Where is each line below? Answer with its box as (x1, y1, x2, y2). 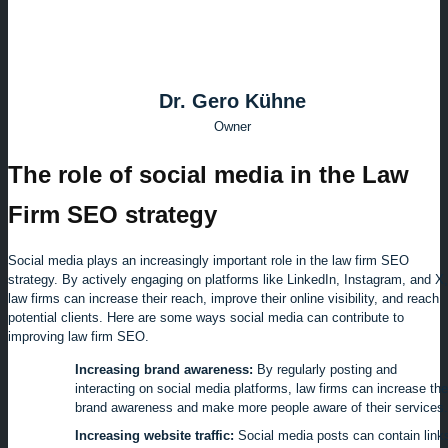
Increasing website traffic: (75, 428, 234, 444)
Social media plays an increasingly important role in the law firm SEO (8, 253, 409, 269)
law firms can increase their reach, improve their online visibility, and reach (8, 291, 439, 307)
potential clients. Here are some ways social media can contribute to (8, 310, 404, 326)
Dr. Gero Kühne (158, 89, 306, 112)
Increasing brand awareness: (75, 362, 253, 378)
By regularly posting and (253, 362, 397, 378)
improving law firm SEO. (8, 329, 149, 345)
